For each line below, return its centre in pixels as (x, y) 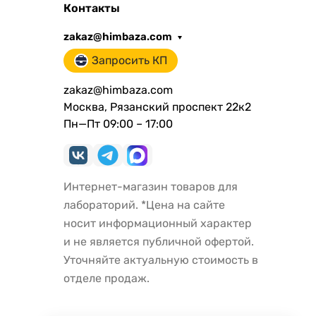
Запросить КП (129, 61)
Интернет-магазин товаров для (150, 187)
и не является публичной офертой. (158, 242)
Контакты (91, 8)
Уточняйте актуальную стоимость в (160, 260)
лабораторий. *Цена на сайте (144, 205)
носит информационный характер (157, 224)
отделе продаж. (106, 279)
